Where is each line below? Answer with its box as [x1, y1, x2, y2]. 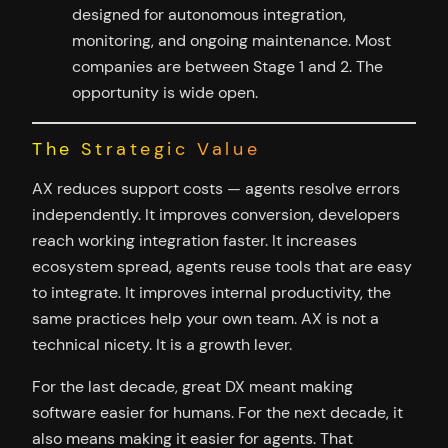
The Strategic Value [32, 136, 261, 161]
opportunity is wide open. [72, 81, 258, 103]
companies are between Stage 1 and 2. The [72, 55, 383, 77]
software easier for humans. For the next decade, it [32, 402, 403, 424]
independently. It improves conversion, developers [32, 203, 400, 225]
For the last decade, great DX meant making [32, 376, 353, 398]
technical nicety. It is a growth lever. [32, 333, 292, 355]
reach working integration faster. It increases [32, 229, 357, 251]
